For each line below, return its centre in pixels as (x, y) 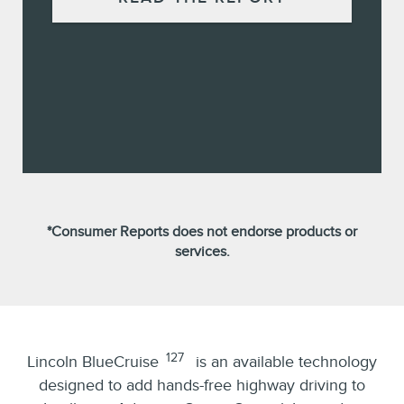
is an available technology (284, 362)
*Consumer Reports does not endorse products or (202, 232)
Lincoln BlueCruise (93, 362)
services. (202, 252)
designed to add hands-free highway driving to (202, 386)
